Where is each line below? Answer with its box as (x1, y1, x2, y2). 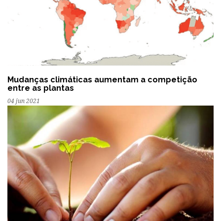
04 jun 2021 (7, 98, 40, 105)
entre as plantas (7, 83, 74, 93)
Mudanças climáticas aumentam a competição (7, 75, 197, 85)
